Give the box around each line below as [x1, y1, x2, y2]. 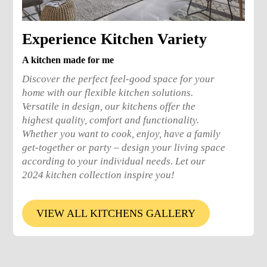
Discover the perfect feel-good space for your [22, 73, 215, 85]
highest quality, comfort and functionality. [22, 114, 200, 126]
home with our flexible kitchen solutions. [22, 86, 194, 98]
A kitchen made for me [22, 54, 114, 65]
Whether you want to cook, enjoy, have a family [22, 128, 221, 139]
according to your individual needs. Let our [22, 155, 206, 167]
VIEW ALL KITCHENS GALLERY [36, 207, 196, 219]
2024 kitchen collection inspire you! [22, 169, 175, 181]
